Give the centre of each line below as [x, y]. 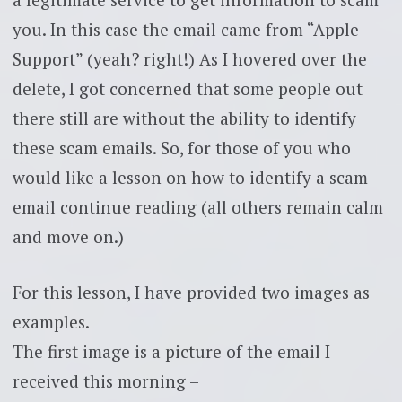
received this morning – [105, 380]
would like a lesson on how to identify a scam [190, 178]
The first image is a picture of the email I [171, 351]
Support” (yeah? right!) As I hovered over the [189, 59]
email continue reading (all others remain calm [197, 207]
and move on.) [68, 237]
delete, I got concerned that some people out [187, 89]
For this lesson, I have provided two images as [191, 292]
